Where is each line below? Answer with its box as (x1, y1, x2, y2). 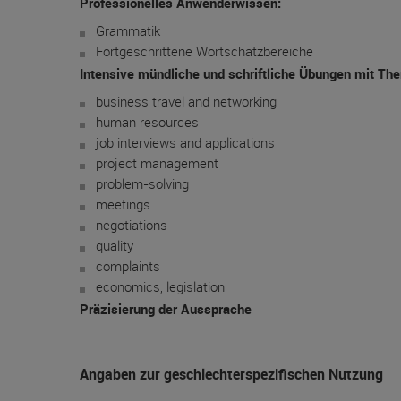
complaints (96, 257, 160, 275)
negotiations (96, 216, 167, 234)
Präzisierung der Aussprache (80, 300, 252, 318)
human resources (96, 113, 199, 131)
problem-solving (96, 175, 189, 192)
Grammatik (96, 21, 160, 39)
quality (96, 236, 133, 254)
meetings (96, 195, 150, 213)
